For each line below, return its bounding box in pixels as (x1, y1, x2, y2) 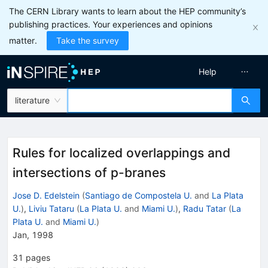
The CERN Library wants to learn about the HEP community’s (9, 6, 246, 16)
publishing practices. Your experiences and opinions (9, 19, 212, 29)
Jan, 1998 (13, 229, 53, 240)
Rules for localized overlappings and (13, 145, 230, 160)
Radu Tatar (183, 203, 226, 214)
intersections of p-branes (13, 165, 166, 180)
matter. (9, 35, 37, 45)
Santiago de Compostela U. (85, 190, 192, 200)
